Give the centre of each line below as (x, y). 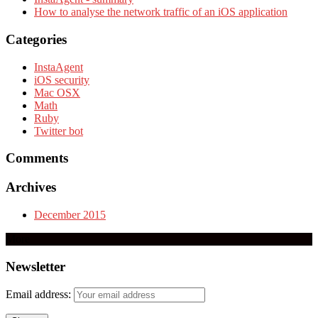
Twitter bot (59, 131)
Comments (37, 158)
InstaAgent (59, 67)
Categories (36, 40)
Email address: (40, 295)
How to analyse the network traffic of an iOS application (161, 12)
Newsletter (35, 266)
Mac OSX (57, 92)
